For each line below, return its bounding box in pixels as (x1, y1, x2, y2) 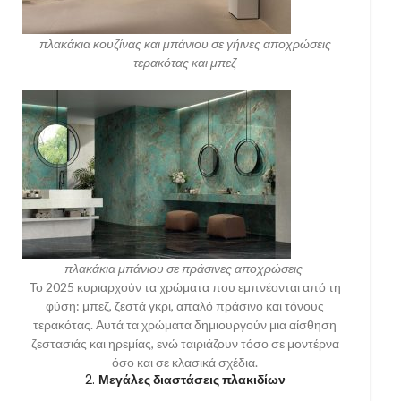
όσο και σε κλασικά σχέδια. (112, 354, 259, 371)
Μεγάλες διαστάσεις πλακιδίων (98, 371, 286, 389)
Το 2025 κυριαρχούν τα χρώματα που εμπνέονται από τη (29, 279, 341, 295)
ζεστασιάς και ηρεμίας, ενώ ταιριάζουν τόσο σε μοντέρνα (30, 336, 339, 352)
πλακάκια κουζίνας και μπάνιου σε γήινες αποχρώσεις (38, 36, 331, 52)
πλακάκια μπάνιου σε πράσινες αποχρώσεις (64, 260, 306, 277)
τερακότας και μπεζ (133, 55, 237, 71)
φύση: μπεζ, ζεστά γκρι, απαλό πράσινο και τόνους (46, 298, 325, 314)
